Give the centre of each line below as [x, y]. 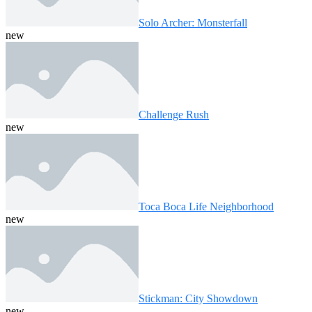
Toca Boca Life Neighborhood [206, 206]
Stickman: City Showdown [198, 298]
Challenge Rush [174, 114]
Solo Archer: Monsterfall [193, 22]
